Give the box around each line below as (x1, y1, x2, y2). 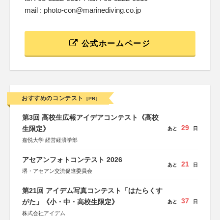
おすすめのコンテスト (22, 95, 83, 102)
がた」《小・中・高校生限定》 (22, 198, 118, 206)
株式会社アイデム (22, 210, 65, 216)
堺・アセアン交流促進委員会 (22, 168, 92, 174)
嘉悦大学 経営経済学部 (22, 137, 78, 143)
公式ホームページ (79, 39, 151, 48)
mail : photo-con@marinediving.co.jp (25, 6, 141, 14)
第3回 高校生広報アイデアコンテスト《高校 (22, 113, 159, 121)
